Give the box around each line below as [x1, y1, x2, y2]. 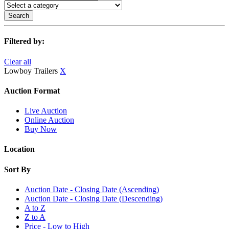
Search [8, 12, 29, 19]
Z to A [25, 212, 45, 221]
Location [4, 145, 35, 154]
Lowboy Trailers [4, 66, 60, 75]
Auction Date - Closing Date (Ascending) [25, 185, 159, 194]
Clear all [4, 57, 31, 66]
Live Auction [25, 106, 67, 116]
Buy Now [25, 125, 57, 134]
